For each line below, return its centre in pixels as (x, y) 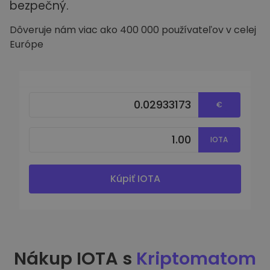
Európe (27, 44)
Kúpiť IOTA (135, 178)
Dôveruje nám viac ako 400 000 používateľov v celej (133, 30)
